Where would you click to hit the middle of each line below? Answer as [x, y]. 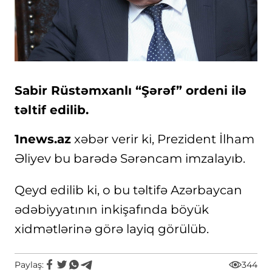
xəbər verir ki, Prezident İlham [163, 139]
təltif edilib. [52, 110]
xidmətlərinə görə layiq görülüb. [112, 229]
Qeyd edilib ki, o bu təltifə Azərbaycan [128, 190]
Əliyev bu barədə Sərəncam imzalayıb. [130, 158]
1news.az [43, 139]
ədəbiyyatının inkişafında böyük [112, 209]
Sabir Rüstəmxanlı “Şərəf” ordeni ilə [131, 90]
